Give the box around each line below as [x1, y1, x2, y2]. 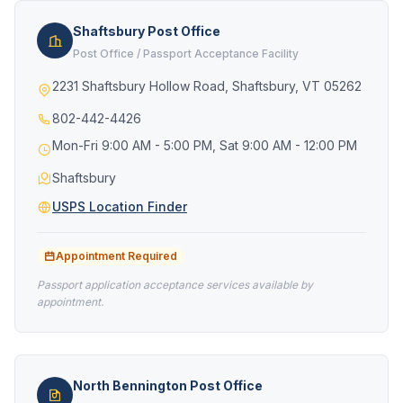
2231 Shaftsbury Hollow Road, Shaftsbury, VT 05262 [52, 78, 362, 94]
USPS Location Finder [52, 199, 187, 214]
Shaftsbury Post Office [73, 23, 220, 39]
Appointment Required [56, 249, 177, 263]
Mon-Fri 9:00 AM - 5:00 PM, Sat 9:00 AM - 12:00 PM [52, 138, 357, 153]
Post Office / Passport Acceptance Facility [73, 47, 299, 60]
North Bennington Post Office [73, 378, 263, 393]
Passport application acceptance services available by [37, 278, 313, 291]
